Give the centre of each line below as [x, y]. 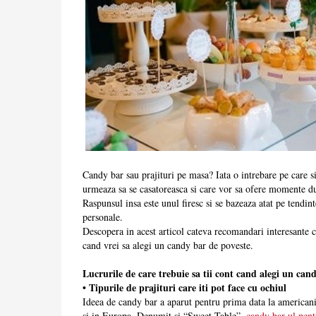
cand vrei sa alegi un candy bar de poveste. [168, 245]
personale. [103, 217]
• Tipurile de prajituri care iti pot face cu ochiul [184, 288]
